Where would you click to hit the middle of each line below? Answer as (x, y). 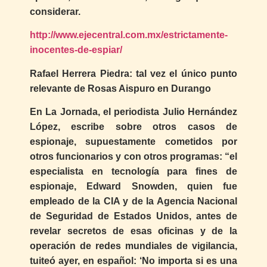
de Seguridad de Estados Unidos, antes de (133, 216)
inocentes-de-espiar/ (76, 50)
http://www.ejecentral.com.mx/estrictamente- (129, 35)
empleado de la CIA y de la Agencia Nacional (133, 201)
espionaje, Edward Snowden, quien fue (133, 187)
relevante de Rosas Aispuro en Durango (120, 88)
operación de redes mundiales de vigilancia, (133, 246)
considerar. (55, 12)
